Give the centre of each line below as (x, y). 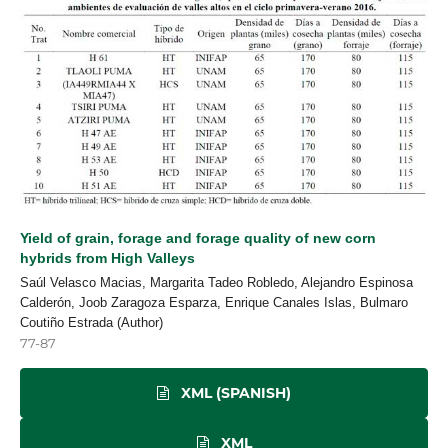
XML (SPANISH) (234, 393)
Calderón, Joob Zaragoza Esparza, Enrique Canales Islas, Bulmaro (214, 303)
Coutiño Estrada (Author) (91, 323)
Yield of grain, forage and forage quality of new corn (198, 238)
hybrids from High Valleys (107, 258)
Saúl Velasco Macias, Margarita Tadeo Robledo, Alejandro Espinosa (216, 283)
